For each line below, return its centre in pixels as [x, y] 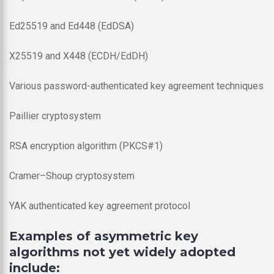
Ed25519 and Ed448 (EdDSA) [72, 26]
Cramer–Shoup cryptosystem [72, 176]
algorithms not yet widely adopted [122, 252]
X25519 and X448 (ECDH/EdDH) [79, 56]
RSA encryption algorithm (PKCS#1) [86, 146]
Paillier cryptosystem [55, 116]
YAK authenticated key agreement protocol [100, 206]
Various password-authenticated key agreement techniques [136, 86]
